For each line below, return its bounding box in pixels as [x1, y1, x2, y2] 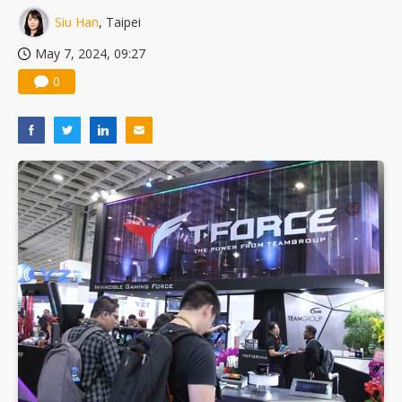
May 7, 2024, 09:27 [35, 45, 145, 63]
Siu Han [55, 13, 99, 31]
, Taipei [99, 13, 141, 31]
